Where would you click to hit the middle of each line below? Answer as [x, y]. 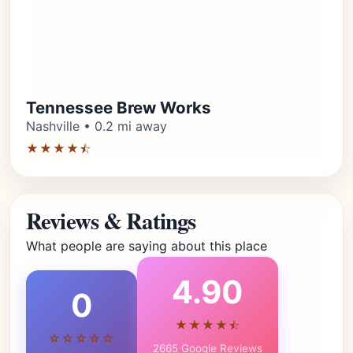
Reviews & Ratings [111, 221]
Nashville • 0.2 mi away [97, 126]
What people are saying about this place [147, 246]
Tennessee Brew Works [119, 108]
